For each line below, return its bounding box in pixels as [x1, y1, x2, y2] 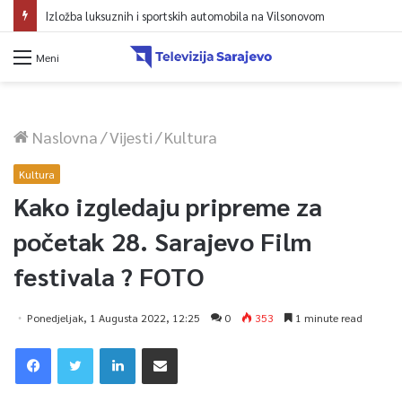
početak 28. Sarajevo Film [13, 223, 311, 257]
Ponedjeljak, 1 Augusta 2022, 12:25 [27, 310, 200, 325]
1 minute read [293, 310, 363, 325]
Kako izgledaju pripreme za [13, 188, 322, 222]
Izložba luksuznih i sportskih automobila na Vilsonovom [28, 8, 308, 23]
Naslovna [29, 126, 98, 147]
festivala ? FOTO [13, 258, 204, 292]
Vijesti [109, 126, 153, 147]
